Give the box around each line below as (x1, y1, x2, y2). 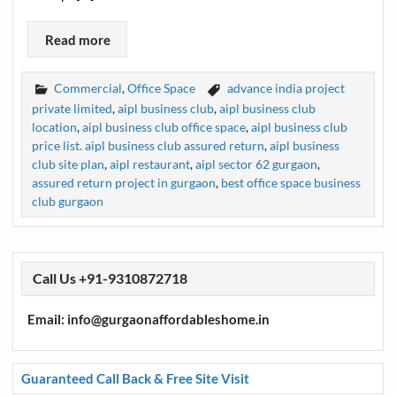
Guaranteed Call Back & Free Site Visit (20, 369, 249, 386)
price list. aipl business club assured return (32, 138, 265, 154)
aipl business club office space (82, 119, 247, 135)
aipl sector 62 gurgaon (195, 156, 318, 172)
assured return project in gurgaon (32, 175, 217, 191)
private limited (32, 101, 113, 117)
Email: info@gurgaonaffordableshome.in (27, 310, 270, 327)
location (32, 119, 78, 135)
